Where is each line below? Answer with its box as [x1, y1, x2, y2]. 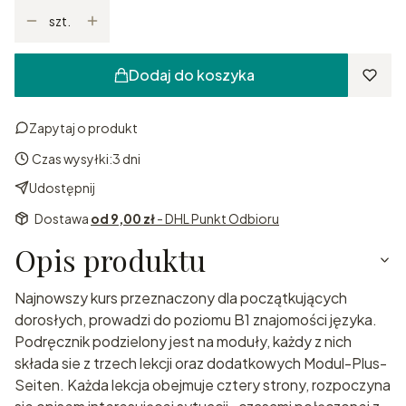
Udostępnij [29, 179, 95, 197]
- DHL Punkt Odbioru [157, 210, 279, 227]
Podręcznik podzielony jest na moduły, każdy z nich [14, 332, 352, 352]
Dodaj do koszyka [128, 65, 255, 85]
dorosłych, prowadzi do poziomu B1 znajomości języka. [14, 310, 377, 330]
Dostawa [34, 210, 91, 227]
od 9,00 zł [91, 210, 157, 227]
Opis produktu [14, 240, 206, 280]
